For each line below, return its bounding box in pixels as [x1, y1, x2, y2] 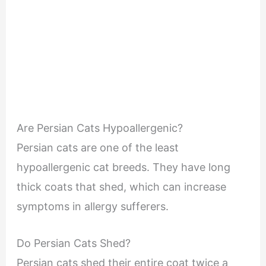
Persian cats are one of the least [16, 141, 179, 154]
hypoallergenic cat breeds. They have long [16, 160, 230, 173]
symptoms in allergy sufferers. [16, 199, 169, 213]
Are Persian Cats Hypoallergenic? [16, 121, 183, 134]
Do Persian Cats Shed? [16, 236, 131, 249]
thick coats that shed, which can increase [16, 180, 226, 193]
